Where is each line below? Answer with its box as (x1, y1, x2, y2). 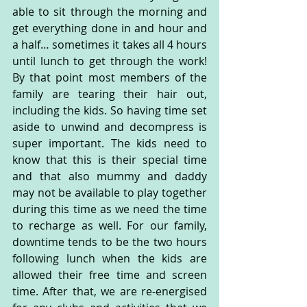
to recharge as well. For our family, (12, 217, 207, 233)
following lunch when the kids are (12, 250, 207, 266)
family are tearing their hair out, (12, 86, 207, 101)
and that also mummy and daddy (12, 168, 207, 184)
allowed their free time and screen (12, 267, 207, 282)
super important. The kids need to (12, 135, 207, 151)
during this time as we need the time (12, 201, 207, 217)
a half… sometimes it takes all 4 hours (12, 36, 207, 52)
